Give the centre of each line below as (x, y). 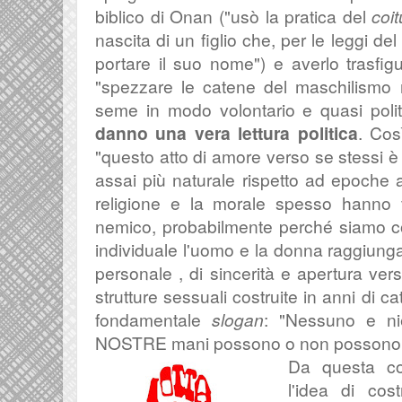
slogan (238, 319)
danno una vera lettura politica (227, 133)
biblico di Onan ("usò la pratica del (234, 16)
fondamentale (153, 319)
